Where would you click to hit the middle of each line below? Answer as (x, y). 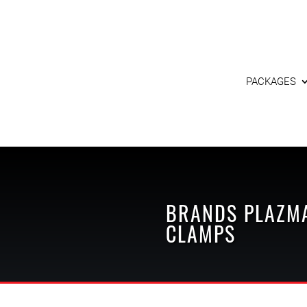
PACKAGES (271, 82)
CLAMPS (200, 233)
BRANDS (201, 212)
